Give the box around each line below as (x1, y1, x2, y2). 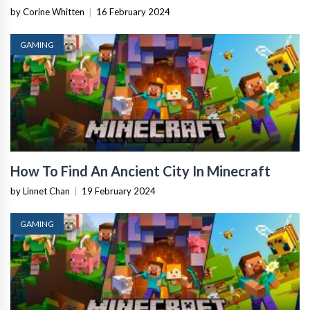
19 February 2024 (82, 185, 156, 197)
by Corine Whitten (10, 6, 84, 17)
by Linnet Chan (10, 185, 70, 197)
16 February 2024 (96, 6, 170, 17)
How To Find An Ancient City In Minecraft (10, 163, 271, 179)
